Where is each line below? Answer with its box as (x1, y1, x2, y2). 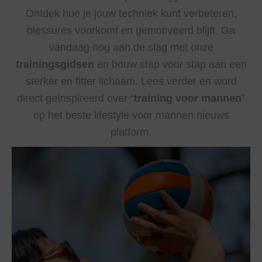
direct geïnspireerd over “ (17, 92, 134, 104)
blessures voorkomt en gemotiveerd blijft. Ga (27, 25, 235, 36)
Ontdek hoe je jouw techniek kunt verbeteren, (25, 8, 237, 19)
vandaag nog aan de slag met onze (49, 42, 213, 53)
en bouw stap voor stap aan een (94, 58, 247, 70)
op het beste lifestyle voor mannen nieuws (33, 109, 229, 121)
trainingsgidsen (15, 58, 94, 70)
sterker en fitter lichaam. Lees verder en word (25, 75, 237, 87)
